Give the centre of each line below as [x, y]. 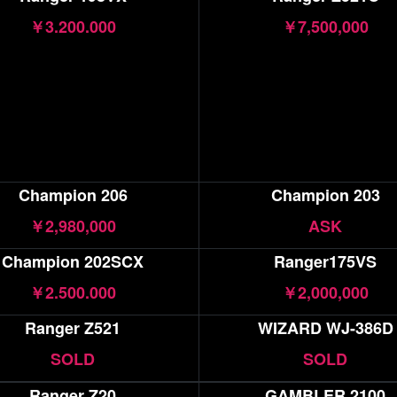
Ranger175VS [326, 262]
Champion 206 [73, 195]
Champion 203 [325, 195]
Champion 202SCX [73, 262]
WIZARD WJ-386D [325, 328]
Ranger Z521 [73, 328]
